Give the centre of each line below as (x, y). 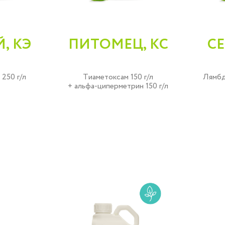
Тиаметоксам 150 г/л (118, 77)
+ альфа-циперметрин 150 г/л (118, 86)
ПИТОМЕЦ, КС (118, 45)
